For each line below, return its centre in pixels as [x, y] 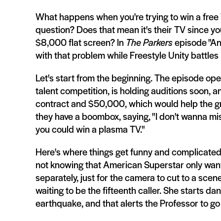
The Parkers [149, 42]
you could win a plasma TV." [91, 129]
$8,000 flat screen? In [81, 42]
